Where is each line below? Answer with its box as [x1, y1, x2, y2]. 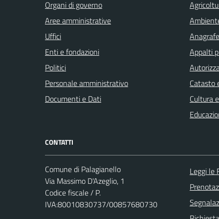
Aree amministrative [45, 14, 111, 26]
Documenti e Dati [45, 92, 101, 105]
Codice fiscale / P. [45, 186, 101, 198]
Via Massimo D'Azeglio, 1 [45, 175, 125, 187]
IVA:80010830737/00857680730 [45, 198, 157, 210]
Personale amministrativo [45, 77, 128, 89]
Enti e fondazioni [45, 45, 99, 58]
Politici [45, 61, 66, 73]
